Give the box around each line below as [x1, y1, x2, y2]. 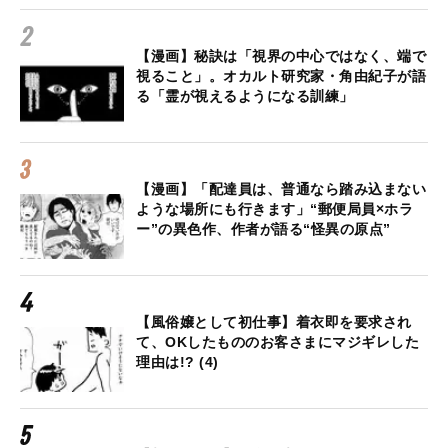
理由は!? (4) [136, 353, 219, 370]
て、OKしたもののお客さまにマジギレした [136, 333, 419, 350]
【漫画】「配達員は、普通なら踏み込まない [136, 180, 426, 197]
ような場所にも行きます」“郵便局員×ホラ [136, 200, 413, 217]
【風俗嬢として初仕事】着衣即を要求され [136, 313, 412, 330]
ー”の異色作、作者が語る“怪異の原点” [136, 220, 391, 237]
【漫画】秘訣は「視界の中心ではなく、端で [136, 47, 426, 64]
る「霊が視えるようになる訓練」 [136, 87, 354, 104]
